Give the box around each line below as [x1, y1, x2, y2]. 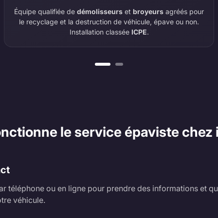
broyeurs [133, 7, 164, 16]
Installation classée [69, 28, 131, 36]
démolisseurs [77, 7, 123, 16]
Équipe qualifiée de [14, 7, 77, 16]
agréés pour [163, 7, 204, 16]
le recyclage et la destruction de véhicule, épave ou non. [19, 18, 200, 26]
